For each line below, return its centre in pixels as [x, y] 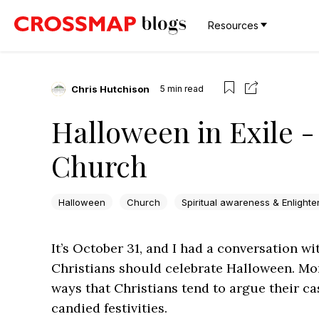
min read [185, 88]
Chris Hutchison [110, 89]
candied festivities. [109, 308]
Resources [233, 25]
